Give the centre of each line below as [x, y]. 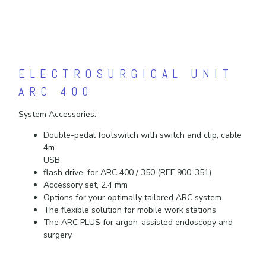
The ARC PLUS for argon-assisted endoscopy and [138, 223]
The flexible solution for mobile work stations [130, 210]
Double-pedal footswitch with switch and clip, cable [143, 135]
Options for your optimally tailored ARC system [133, 198]
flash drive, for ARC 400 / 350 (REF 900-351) [128, 173]
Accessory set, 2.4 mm [86, 185]
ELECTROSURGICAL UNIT [126, 73]
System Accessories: [58, 115]
